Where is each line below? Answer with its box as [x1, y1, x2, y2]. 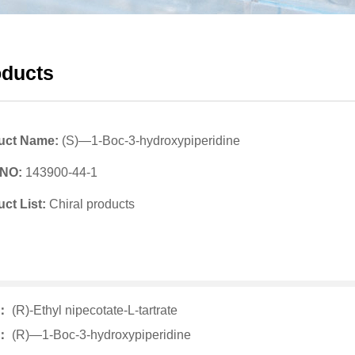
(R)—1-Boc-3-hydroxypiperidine [12, 328, 191, 342]
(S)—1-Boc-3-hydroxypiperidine [62, 134, 240, 147]
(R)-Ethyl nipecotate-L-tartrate [12, 303, 177, 317]
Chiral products [49, 197, 135, 211]
